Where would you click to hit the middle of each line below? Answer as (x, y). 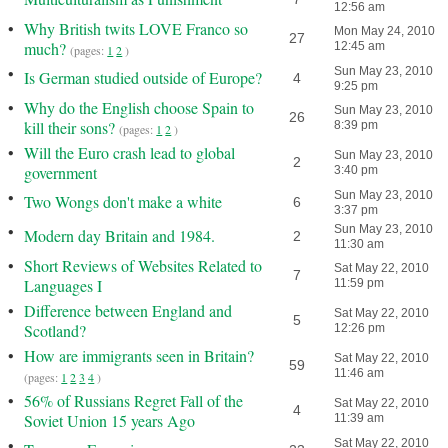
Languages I (63, 285)
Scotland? (55, 330)
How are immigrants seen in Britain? (139, 355)
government (61, 172)
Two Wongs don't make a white (123, 201)
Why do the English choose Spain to (139, 107)
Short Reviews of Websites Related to (143, 265)
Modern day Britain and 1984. (120, 235)
